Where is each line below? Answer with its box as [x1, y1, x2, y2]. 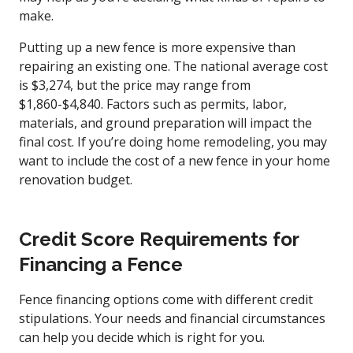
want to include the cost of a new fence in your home [19, 151, 330, 169]
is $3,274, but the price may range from [19, 76, 251, 94]
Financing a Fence [19, 252, 183, 276]
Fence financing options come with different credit [19, 290, 313, 308]
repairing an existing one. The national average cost [19, 57, 328, 75]
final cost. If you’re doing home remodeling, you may [19, 132, 327, 150]
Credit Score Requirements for [19, 227, 299, 251]
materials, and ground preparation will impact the [19, 113, 312, 132]
